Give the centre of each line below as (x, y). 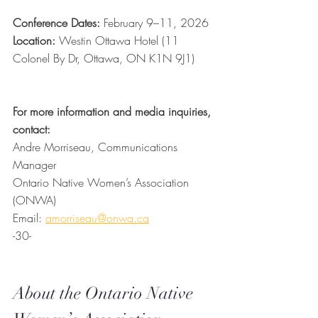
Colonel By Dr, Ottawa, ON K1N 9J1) (104, 59)
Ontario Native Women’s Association (103, 183)
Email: (29, 218)
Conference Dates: (56, 23)
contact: (33, 130)
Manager (34, 165)
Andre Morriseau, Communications (97, 147)
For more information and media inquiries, (114, 112)
